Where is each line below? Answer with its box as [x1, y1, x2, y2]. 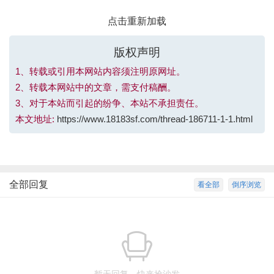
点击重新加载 [108, 16, 166, 26]
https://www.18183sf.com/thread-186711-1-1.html [57, 114, 253, 124]
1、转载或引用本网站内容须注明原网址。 [15, 66, 185, 76]
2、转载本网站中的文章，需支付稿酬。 [15, 82, 176, 92]
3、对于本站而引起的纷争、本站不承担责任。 [15, 98, 204, 108]
